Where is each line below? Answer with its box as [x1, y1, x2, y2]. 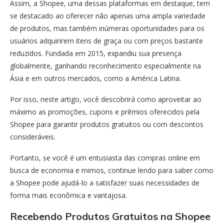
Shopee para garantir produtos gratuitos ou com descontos [10, 119, 203, 129]
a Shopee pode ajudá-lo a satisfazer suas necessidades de [10, 178, 199, 187]
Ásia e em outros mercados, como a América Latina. [10, 73, 181, 83]
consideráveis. [10, 132, 55, 141]
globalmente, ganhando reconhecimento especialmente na [10, 61, 201, 70]
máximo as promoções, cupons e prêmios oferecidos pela [10, 107, 199, 116]
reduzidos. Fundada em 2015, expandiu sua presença [10, 48, 181, 58]
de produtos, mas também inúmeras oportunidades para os [10, 23, 204, 33]
